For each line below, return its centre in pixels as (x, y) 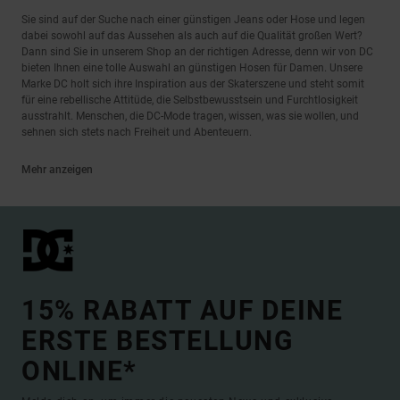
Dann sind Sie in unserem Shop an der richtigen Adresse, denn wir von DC (197, 52)
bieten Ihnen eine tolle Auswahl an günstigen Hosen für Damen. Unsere (192, 68)
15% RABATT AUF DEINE (182, 310)
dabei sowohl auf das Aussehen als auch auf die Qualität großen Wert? (192, 36)
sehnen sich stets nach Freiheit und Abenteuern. (137, 132)
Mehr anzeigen (57, 170)
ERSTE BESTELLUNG (157, 341)
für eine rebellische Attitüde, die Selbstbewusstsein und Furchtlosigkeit (190, 100)
